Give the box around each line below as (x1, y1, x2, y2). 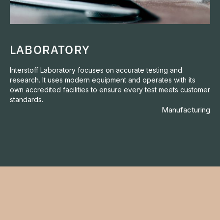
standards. (10, 95, 43, 104)
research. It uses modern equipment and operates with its (10, 76, 195, 84)
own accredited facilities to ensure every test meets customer (10, 85, 210, 94)
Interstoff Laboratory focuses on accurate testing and (10, 66, 182, 74)
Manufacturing (162, 105, 210, 114)
